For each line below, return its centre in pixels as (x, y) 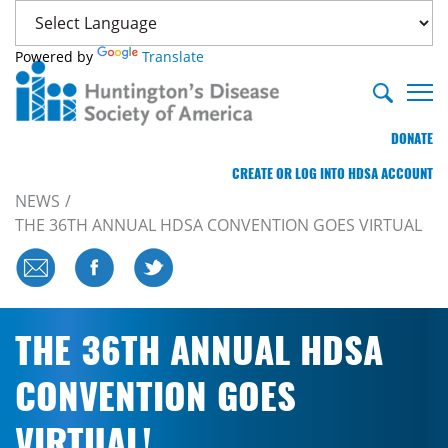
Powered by (56, 56)
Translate (173, 56)
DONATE (412, 138)
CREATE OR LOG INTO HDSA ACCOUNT (332, 173)
